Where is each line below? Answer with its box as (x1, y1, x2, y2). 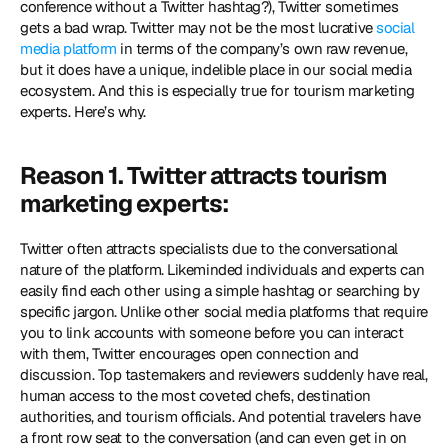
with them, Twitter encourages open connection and (20, 344, 359, 363)
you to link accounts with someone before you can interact (20, 323, 404, 342)
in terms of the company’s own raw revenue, (116, 39, 408, 58)
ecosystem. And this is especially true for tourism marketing (20, 81, 415, 100)
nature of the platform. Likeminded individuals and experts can (20, 260, 425, 279)
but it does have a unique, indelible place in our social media (20, 60, 412, 79)
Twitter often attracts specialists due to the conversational (20, 239, 398, 258)
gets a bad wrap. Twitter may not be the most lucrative (20, 18, 377, 37)
